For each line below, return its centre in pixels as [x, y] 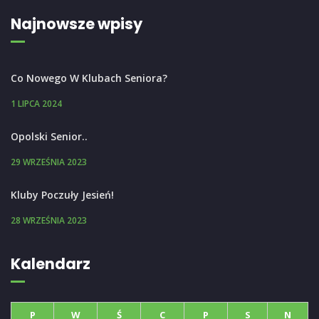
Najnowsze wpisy [77, 23]
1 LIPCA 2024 [36, 103]
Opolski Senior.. [49, 136]
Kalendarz [51, 263]
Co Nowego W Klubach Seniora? [89, 78]
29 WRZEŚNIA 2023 [49, 162]
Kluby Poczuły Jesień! [62, 194]
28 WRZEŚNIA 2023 [49, 220]
